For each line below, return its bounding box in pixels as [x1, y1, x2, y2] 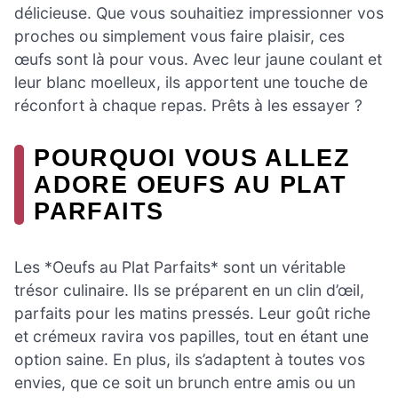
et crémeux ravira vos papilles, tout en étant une [14, 327, 369, 346]
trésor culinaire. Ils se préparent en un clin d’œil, [14, 281, 364, 300]
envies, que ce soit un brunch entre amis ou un [14, 373, 355, 393]
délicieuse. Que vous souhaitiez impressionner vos [14, 3, 384, 22]
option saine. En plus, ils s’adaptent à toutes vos [14, 350, 365, 370]
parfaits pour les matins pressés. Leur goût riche [14, 304, 370, 323]
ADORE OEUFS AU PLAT [34, 170, 347, 198]
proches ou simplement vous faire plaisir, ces [14, 26, 345, 45]
